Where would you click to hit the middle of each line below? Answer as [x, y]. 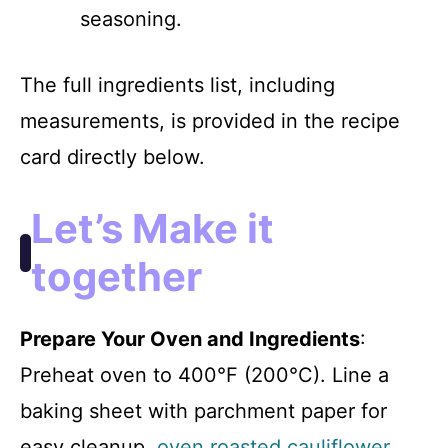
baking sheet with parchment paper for [203, 410]
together [117, 276]
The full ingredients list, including [177, 84]
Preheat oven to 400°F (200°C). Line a [204, 374]
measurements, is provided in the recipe [210, 120]
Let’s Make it [153, 228]
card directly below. [112, 156]
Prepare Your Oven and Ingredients [190, 338]
